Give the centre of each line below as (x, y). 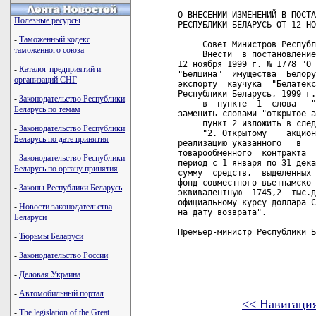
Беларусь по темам (47, 109)
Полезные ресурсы (47, 20)
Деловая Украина (50, 274)
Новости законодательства (66, 207)
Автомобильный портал (61, 293)
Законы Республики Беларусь (71, 188)
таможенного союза (49, 50)
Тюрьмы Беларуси (51, 236)
